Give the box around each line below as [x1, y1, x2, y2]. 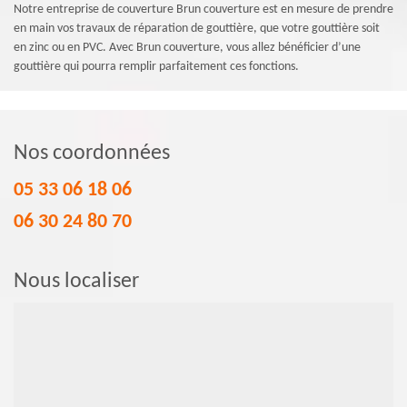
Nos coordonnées [14, 142, 170, 164]
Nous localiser [14, 270, 139, 293]
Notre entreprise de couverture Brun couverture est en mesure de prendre [14, 2, 393, 16]
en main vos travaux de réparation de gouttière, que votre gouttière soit [14, 21, 380, 35]
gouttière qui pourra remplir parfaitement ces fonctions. [14, 59, 299, 74]
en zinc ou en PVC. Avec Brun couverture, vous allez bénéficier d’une [14, 40, 361, 55]
